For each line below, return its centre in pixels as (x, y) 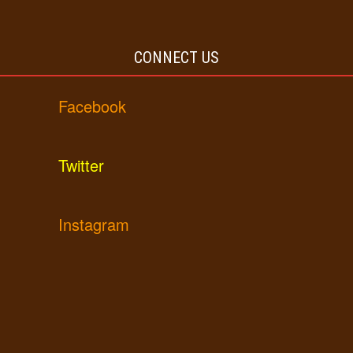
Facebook (93, 106)
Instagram (94, 224)
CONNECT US (176, 57)
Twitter (82, 165)
